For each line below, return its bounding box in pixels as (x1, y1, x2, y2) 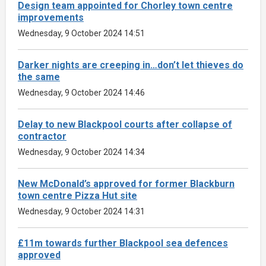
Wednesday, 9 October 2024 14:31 (18, 206, 145, 216)
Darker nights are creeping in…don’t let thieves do (18, 59, 243, 71)
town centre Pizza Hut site (18, 189, 137, 201)
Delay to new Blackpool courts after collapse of (18, 118, 232, 130)
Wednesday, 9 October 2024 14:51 (18, 28, 145, 38)
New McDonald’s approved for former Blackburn (18, 178, 235, 189)
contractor (18, 130, 66, 142)
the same (18, 71, 60, 83)
